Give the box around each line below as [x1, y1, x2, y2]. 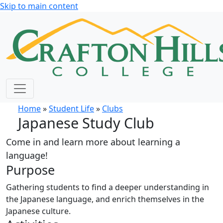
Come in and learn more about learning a [6, 136, 180, 148]
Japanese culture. [6, 206, 71, 217]
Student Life [49, 103, 94, 114]
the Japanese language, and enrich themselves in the [6, 194, 204, 205]
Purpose [6, 161, 55, 178]
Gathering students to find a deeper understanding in [6, 182, 209, 193]
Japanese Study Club [18, 113, 154, 132]
